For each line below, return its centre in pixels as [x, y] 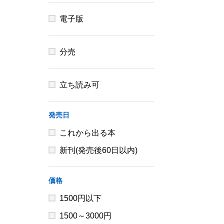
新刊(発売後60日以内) [98, 150]
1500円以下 [80, 198]
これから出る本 [87, 132]
